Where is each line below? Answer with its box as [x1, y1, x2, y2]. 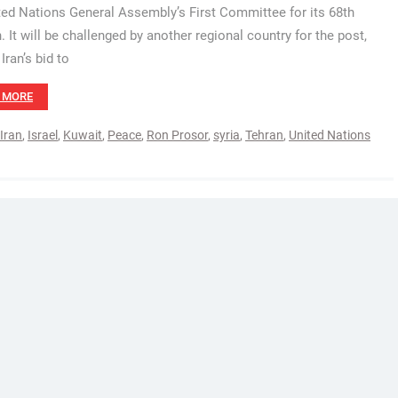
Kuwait [63, 128, 102, 142]
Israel [28, 128, 58, 142]
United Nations [289, 128, 370, 142]
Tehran [245, 128, 283, 142]
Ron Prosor [147, 128, 208, 142]
